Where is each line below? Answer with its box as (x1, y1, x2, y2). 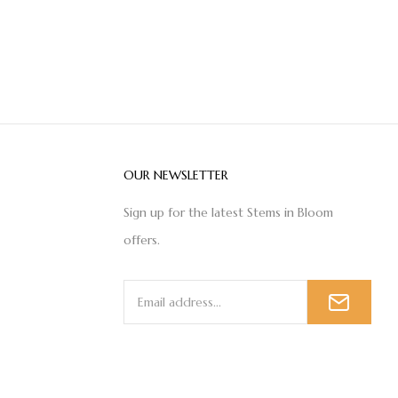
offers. (123, 231, 160, 248)
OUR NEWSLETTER (123, 166, 228, 183)
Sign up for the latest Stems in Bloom (123, 203, 333, 220)
